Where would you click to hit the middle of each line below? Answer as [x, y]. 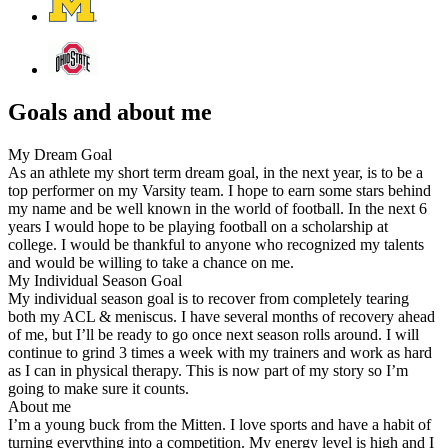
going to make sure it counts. [98, 388]
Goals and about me [110, 111]
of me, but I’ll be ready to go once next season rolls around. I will [213, 334]
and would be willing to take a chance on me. [151, 262]
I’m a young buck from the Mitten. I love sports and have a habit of [219, 424]
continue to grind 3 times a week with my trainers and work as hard [220, 352]
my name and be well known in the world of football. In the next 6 [217, 208]
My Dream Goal [60, 154]
